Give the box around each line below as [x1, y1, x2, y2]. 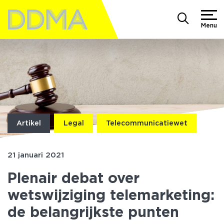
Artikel [16, 119, 41, 127]
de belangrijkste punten [7, 203, 179, 220]
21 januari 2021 [7, 150, 64, 159]
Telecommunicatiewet [105, 119, 187, 127]
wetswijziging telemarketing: [7, 186, 214, 203]
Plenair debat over [7, 169, 139, 186]
